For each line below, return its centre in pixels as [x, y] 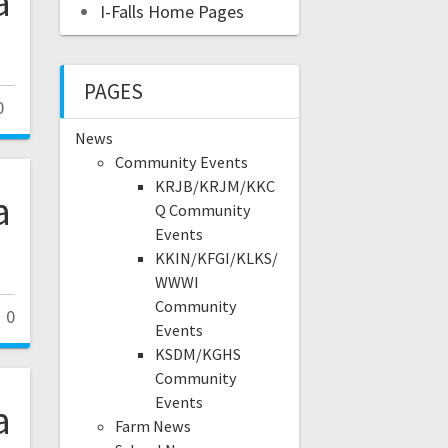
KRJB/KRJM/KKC [214, 186]
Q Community [202, 210]
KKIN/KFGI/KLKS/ [216, 258]
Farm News [152, 426]
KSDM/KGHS [197, 354]
